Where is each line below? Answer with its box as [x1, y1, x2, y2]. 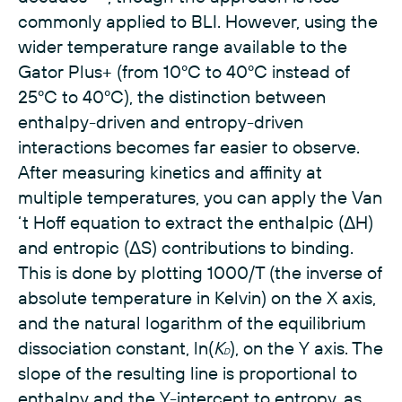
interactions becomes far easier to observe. [18, 135, 360, 158]
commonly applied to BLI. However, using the [18, 10, 378, 32]
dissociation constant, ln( [18, 336, 214, 359]
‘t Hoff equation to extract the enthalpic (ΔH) [18, 211, 373, 233]
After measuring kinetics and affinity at [18, 161, 322, 183]
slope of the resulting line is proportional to [18, 362, 357, 384]
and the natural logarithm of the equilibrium [18, 311, 366, 334]
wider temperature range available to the [18, 35, 347, 57]
